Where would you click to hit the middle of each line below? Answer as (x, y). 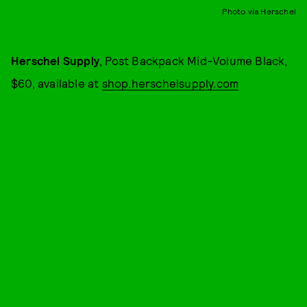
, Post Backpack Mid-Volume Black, (194, 60)
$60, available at (57, 83)
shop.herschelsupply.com (170, 83)
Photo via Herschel (259, 11)
